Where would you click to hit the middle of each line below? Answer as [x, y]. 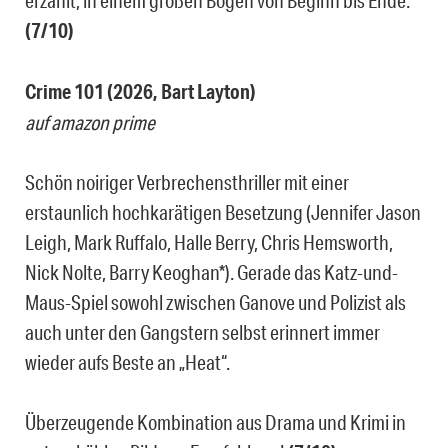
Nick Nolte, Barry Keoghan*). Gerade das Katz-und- [211, 272]
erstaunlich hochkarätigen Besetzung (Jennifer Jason [223, 212]
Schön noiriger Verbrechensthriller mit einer [187, 182]
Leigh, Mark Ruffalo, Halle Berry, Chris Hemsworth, [209, 242]
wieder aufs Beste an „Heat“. [127, 362]
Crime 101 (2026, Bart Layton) [140, 92]
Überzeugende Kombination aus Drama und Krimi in [215, 422]
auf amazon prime [90, 122]
